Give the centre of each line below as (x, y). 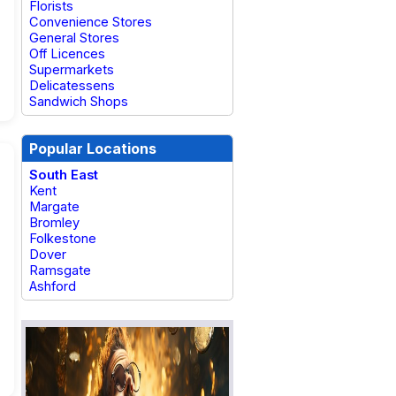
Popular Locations (93, 148)
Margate (54, 207)
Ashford (53, 286)
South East (64, 175)
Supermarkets (72, 70)
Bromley (54, 223)
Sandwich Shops (79, 102)
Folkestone (63, 239)
